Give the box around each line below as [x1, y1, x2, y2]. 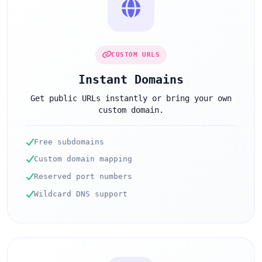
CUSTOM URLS [111, 50, 160, 58]
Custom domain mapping [34, 154, 132, 164]
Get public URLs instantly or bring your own [30, 93, 232, 103]
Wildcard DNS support [34, 189, 127, 198]
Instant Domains [78, 72, 184, 87]
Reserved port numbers [34, 172, 132, 181]
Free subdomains [34, 137, 104, 146]
